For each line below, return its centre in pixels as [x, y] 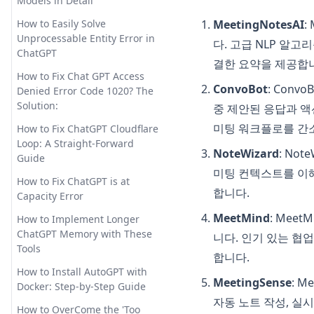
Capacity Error [50, 196]
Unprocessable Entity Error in [86, 38]
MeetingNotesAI [259, 25]
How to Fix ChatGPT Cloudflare [88, 129]
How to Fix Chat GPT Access [81, 76]
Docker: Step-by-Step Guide [81, 286]
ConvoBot [240, 89]
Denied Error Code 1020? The [85, 91]
